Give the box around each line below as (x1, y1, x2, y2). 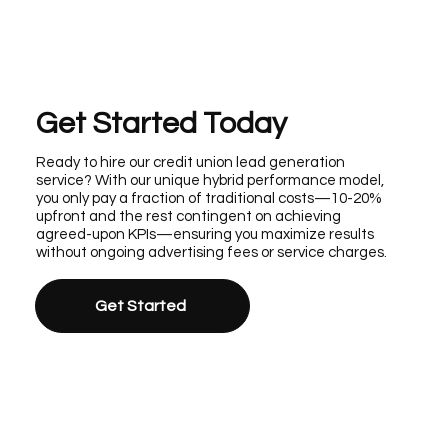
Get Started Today (35, 108, 287, 140)
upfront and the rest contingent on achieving (35, 208, 341, 224)
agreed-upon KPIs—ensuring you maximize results (35, 226, 374, 242)
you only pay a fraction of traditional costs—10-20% (35, 190, 382, 206)
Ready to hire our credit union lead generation (35, 154, 345, 170)
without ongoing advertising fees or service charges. (35, 244, 387, 260)
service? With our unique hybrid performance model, (35, 172, 384, 188)
